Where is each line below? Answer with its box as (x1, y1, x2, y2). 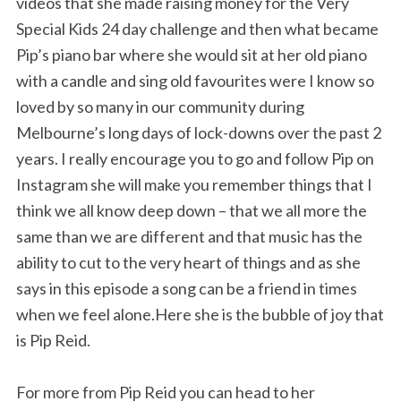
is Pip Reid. (16, 329, 90, 350)
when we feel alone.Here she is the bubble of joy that (16, 303, 384, 324)
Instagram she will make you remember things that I (16, 174, 372, 194)
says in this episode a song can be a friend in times (16, 277, 357, 298)
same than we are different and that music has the (16, 226, 363, 246)
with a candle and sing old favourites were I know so (16, 70, 374, 90)
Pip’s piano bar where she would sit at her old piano (16, 44, 367, 64)
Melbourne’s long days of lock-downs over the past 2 (16, 122, 381, 142)
